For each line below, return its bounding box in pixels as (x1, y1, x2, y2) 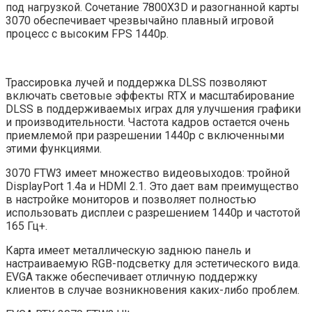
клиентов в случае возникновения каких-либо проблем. (6, 283, 299, 297)
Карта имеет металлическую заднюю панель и (6, 244, 251, 258)
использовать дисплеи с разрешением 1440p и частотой (6, 206, 300, 220)
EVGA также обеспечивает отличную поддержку (6, 270, 258, 284)
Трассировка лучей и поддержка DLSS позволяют (6, 76, 267, 90)
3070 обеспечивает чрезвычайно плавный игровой (6, 14, 274, 28)
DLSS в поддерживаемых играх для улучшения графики (6, 102, 301, 116)
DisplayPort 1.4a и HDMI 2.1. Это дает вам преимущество (6, 180, 299, 194)
